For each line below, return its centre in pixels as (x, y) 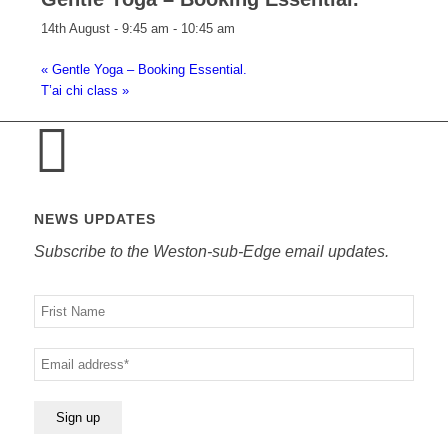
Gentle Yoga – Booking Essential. (147, 70)
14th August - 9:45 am (104, 29)
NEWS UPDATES (94, 219)
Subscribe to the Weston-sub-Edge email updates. (211, 251)
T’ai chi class (81, 91)
